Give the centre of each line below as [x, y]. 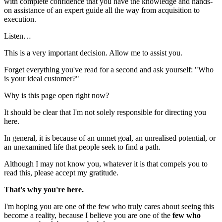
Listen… [18, 36]
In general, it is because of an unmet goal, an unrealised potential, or [110, 138]
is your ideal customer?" [42, 78]
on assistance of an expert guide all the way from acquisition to [102, 10]
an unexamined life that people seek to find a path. [82, 147]
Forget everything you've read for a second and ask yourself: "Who [109, 69]
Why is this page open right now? [56, 95]
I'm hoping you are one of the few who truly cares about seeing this [109, 206]
